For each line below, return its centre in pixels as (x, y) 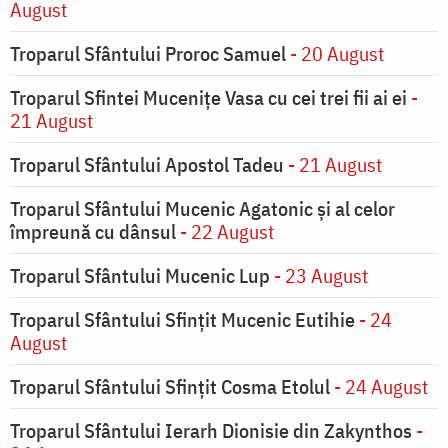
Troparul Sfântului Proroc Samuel (148, 54)
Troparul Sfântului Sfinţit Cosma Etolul (170, 387)
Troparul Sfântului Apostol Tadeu (147, 165)
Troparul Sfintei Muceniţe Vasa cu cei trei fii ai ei (208, 98)
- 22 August (225, 232)
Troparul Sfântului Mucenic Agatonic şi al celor (202, 209)
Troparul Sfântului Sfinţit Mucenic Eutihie (182, 320)
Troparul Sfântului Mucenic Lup (140, 276)
